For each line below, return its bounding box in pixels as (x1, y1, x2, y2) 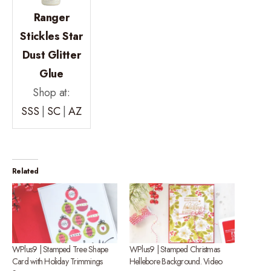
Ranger (33, 9, 70, 25)
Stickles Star (20, 28, 83, 44)
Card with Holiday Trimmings (12, 255, 103, 268)
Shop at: (33, 84, 70, 100)
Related (12, 165, 39, 177)
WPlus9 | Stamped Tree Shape (12, 243, 108, 256)
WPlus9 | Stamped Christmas (129, 243, 220, 256)
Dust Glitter (22, 47, 81, 63)
